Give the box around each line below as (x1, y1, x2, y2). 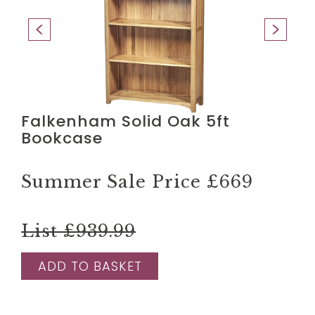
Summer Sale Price (21, 171, 207, 192)
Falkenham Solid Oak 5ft (21, 110, 230, 132)
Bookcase (21, 127, 103, 149)
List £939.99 (21, 220, 136, 241)
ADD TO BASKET (37, 257, 142, 275)
